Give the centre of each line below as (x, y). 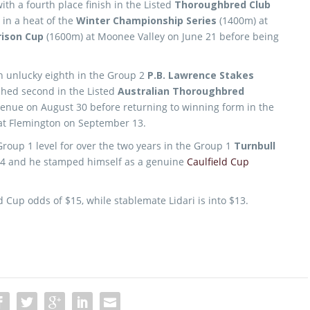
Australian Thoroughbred (181, 91)
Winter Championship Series (146, 20)
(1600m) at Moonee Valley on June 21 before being (161, 36)
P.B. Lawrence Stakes (201, 75)
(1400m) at (242, 20)
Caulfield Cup (218, 162)
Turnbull (255, 146)
